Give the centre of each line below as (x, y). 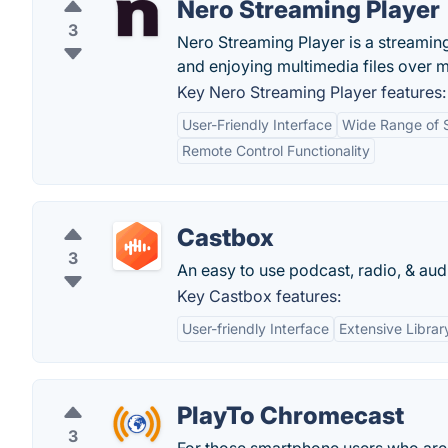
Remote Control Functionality (276, 150)
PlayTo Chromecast (290, 415)
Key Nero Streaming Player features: (311, 92)
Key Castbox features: (259, 296)
